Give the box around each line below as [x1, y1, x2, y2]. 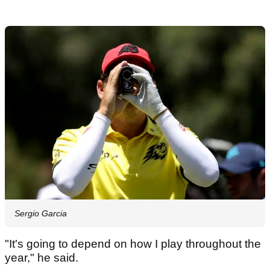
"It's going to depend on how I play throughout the [5, 237, 261, 250]
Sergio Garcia [14, 208, 67, 218]
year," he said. [5, 251, 84, 264]
